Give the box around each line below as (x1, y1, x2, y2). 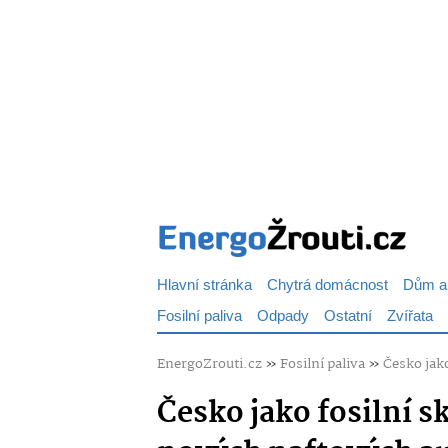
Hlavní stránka (157, 273, 252, 298)
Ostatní (324, 304, 372, 329)
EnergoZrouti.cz (157, 353, 262, 375)
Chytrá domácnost (267, 273, 388, 298)
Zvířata (387, 304, 433, 329)
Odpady (257, 304, 309, 329)
